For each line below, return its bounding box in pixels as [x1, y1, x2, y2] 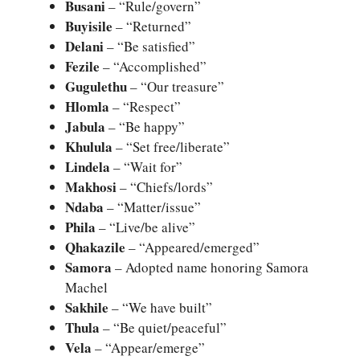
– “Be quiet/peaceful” [100, 318, 227, 337]
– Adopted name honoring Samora [112, 258, 309, 277]
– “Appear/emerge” [92, 338, 205, 358]
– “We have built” [108, 298, 212, 317]
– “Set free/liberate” [112, 137, 230, 157]
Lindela [65, 157, 110, 178]
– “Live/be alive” [96, 218, 195, 237]
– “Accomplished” [100, 57, 207, 76]
